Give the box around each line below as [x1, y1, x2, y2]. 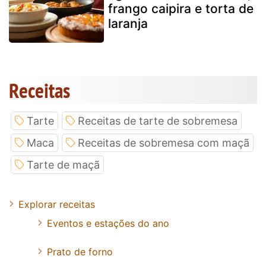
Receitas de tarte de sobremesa [78, 114, 237, 127]
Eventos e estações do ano [47, 217, 169, 229]
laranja [108, 15, 148, 31]
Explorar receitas [18, 198, 95, 210]
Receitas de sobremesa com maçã [78, 136, 249, 149]
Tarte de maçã [27, 158, 100, 171]
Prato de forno [47, 245, 113, 258]
